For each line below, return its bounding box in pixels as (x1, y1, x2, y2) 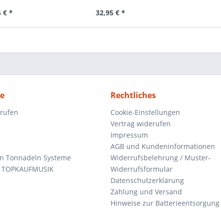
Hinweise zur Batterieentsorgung (110, 198, 220, 208)
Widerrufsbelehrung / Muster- (110, 153, 211, 162)
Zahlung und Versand (110, 187, 182, 196)
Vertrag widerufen (110, 119, 171, 128)
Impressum (110, 130, 148, 140)
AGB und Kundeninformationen (110, 142, 215, 151)
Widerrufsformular (110, 164, 173, 174)
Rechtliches (110, 90, 156, 101)
